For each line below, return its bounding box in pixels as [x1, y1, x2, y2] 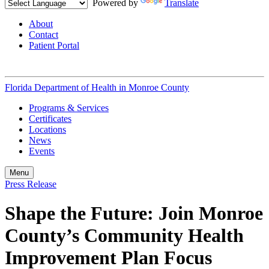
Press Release [5, 179, 56, 189]
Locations [29, 124, 66, 134]
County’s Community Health [5, 225, 244, 247]
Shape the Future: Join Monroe [5, 202, 263, 225]
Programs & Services [29, 103, 109, 113]
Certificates [29, 113, 71, 124]
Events [29, 146, 55, 156]
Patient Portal [29, 40, 79, 50]
